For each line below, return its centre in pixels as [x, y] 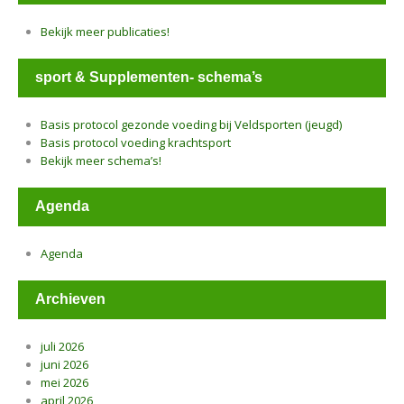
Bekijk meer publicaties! [105, 32]
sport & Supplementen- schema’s [149, 77]
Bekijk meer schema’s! [101, 161]
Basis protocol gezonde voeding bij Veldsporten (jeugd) [191, 124]
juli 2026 [62, 346]
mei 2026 [64, 382]
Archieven [70, 299]
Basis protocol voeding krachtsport [136, 142]
